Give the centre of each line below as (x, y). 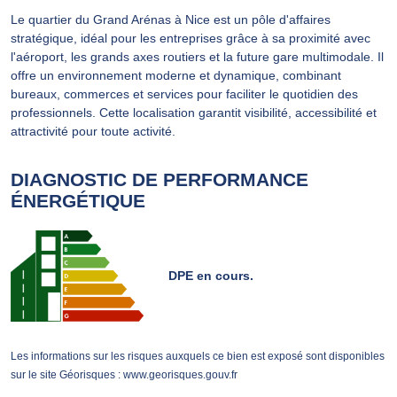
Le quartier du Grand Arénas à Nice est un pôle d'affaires (171, 19)
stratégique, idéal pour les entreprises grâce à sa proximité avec (191, 38)
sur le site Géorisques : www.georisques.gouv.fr (124, 375)
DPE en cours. (211, 275)
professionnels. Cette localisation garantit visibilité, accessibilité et (194, 112)
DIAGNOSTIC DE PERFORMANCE (160, 179)
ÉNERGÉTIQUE (78, 200)
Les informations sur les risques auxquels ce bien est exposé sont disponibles (198, 357)
